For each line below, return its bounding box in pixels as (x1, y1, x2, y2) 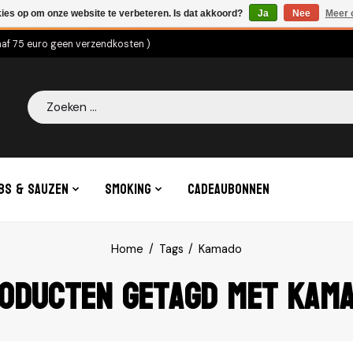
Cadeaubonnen (188, 176, 270, 203)
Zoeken (27, 91, 68, 107)
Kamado (199, 240, 243, 257)
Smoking (105, 176, 152, 203)
